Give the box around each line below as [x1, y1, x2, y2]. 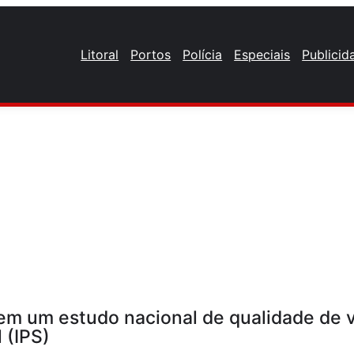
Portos [130, 46, 171, 62]
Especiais [234, 46, 291, 62]
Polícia [183, 46, 223, 62]
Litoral [81, 46, 119, 62]
